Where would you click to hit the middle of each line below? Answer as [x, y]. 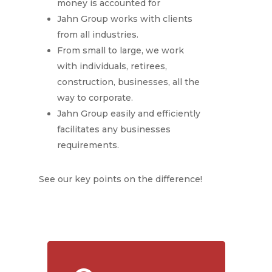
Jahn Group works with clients [125, 19]
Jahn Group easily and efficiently [129, 114]
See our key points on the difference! [121, 179]
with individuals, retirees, [112, 66]
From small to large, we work [121, 51]
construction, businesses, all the [129, 82]
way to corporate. [95, 98]
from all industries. [98, 35]
